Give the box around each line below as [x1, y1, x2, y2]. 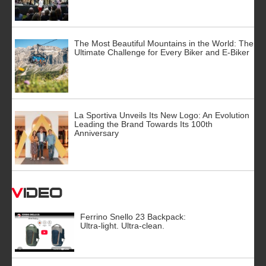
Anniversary [74, 128, 119, 138]
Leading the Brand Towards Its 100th [74, 119, 213, 129]
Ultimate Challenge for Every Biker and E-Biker [74, 47, 249, 57]
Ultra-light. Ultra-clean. [80, 220, 164, 230]
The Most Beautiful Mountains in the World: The [74, 38, 254, 48]
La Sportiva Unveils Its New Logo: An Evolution [74, 110, 249, 120]
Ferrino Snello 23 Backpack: [80, 211, 186, 221]
